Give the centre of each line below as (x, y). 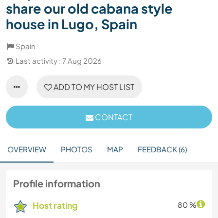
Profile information (57, 183)
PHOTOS (77, 149)
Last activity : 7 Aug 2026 (59, 61)
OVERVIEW (27, 149)
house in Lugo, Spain (72, 24)
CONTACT (113, 117)
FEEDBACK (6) (162, 149)
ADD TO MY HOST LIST (93, 87)
